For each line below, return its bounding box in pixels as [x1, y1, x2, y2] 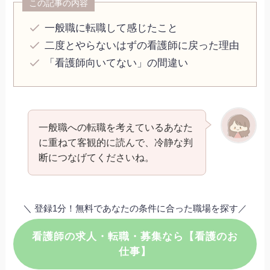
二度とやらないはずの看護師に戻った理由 [45, 40, 240, 52]
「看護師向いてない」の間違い [45, 57, 189, 69]
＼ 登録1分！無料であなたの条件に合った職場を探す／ [23, 203, 247, 214]
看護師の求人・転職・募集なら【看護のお [32, 231, 238, 243]
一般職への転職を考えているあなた [38, 122, 193, 133]
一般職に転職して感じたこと [45, 22, 178, 34]
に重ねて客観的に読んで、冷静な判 [38, 137, 193, 148]
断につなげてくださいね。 [38, 152, 154, 163]
